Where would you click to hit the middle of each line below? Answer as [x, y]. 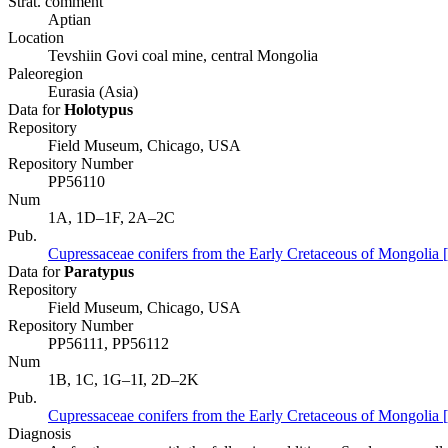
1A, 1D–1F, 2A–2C [111, 218]
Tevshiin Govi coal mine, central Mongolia [183, 56]
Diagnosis [39, 434]
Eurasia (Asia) [93, 92]
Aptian [69, 20]
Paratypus [99, 272]
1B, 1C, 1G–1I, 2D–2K [123, 380]
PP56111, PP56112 [108, 344]
